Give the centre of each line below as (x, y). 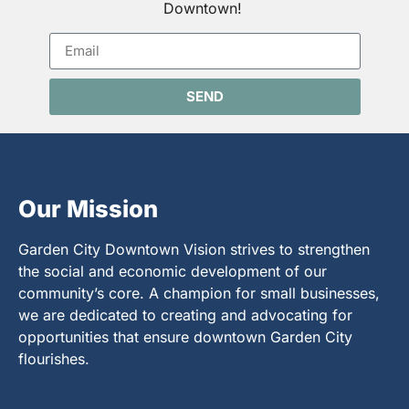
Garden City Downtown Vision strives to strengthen (194, 249)
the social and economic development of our (173, 271)
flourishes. (56, 358)
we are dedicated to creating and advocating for (185, 315)
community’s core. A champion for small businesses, (199, 293)
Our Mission (88, 208)
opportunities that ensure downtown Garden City (185, 336)
